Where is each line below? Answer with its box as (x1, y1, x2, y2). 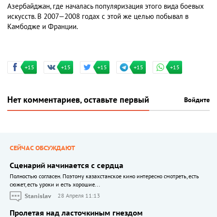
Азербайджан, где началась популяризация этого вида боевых (7, 1, 204, 11)
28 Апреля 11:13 (58, 192, 100, 200)
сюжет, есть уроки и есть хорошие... (10, 181, 100, 188)
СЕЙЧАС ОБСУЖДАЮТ (10, 144, 75, 152)
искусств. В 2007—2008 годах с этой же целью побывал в (7, 12, 188, 21)
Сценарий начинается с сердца (10, 161, 124, 170)
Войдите (184, 95, 210, 104)
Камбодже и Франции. (7, 22, 78, 31)
